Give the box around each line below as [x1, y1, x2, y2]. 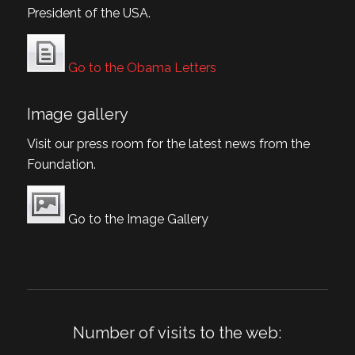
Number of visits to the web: [73, 323, 282, 342]
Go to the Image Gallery [64, 212, 208, 227]
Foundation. [26, 156, 96, 172]
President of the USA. [26, 5, 151, 21]
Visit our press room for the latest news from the [26, 136, 310, 151]
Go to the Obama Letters [64, 60, 216, 76]
